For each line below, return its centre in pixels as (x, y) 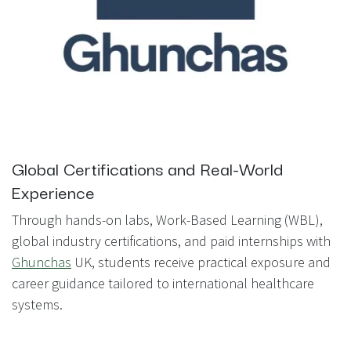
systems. (37, 304)
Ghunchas (42, 262)
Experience (53, 191)
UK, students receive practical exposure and (201, 262)
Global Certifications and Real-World (147, 167)
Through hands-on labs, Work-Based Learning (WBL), (167, 219)
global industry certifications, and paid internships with (171, 241)
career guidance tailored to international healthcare (163, 283)
